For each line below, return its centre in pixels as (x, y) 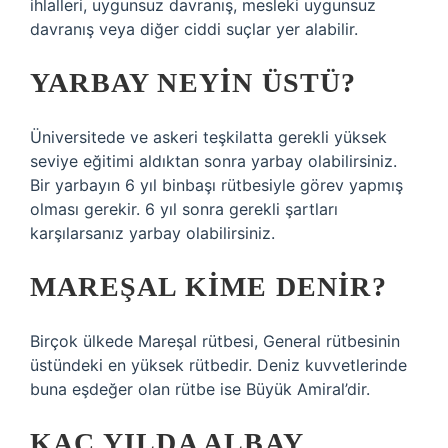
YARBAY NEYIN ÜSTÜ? (193, 82)
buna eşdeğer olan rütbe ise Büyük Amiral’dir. (200, 389)
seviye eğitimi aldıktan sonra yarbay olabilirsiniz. (213, 161)
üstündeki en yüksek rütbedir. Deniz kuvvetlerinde (218, 365)
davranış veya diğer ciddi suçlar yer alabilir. (194, 29)
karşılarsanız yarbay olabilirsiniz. (152, 233)
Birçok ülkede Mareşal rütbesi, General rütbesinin (215, 341)
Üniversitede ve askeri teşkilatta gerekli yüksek (208, 137)
